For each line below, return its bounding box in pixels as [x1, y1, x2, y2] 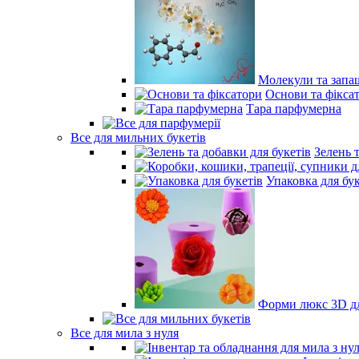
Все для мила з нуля [71, 326, 179, 340]
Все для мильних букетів [71, 131, 206, 144]
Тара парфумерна [246, 102, 341, 115]
